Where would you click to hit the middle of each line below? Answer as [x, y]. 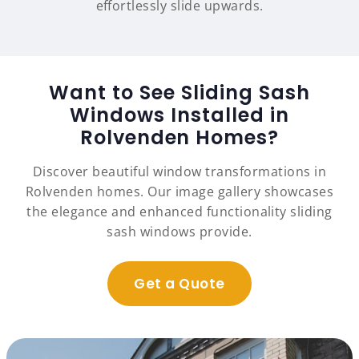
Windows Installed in [179, 115]
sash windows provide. [179, 232]
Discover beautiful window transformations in [179, 172]
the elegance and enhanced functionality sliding [179, 212]
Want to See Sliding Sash [179, 93]
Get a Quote [179, 284]
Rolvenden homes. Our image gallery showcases [179, 192]
